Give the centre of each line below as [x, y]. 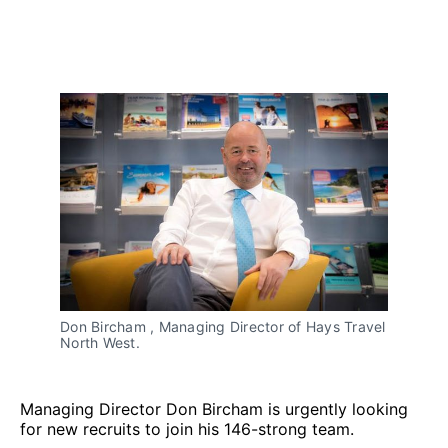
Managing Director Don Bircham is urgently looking [214, 409]
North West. [100, 343]
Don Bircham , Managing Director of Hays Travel [223, 327]
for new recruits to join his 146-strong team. [187, 429]
